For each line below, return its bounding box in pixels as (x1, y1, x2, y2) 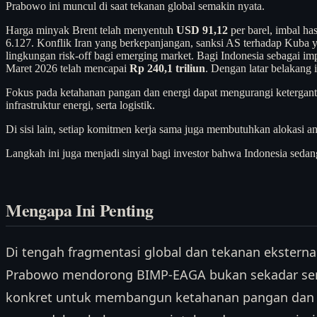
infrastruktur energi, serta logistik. (6, 98, 155, 111)
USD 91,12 (176, 23, 228, 36)
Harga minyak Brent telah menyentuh (6, 23, 176, 36)
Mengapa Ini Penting (6, 197, 154, 223)
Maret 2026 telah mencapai (6, 62, 129, 74)
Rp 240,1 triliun (129, 62, 205, 74)
